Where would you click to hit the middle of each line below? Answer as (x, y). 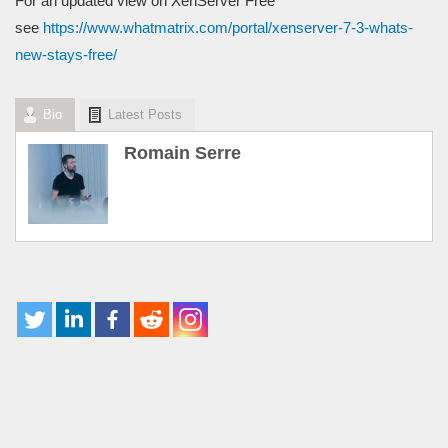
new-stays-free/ (66, 54)
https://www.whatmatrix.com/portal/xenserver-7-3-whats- (228, 27)
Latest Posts (145, 114)
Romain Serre (182, 152)
